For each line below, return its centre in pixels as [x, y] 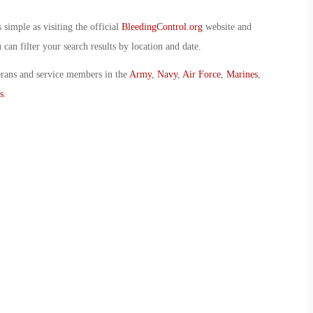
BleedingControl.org [162, 27]
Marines [242, 74]
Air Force [201, 74]
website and [227, 27]
